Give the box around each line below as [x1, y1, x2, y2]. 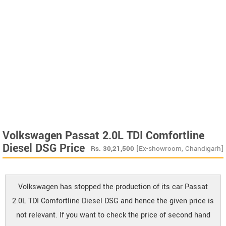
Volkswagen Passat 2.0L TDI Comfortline [3, 127, 204, 144]
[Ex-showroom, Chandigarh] [136, 143, 223, 153]
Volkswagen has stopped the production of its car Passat [18, 181, 208, 192]
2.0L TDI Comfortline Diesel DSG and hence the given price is [12, 195, 214, 206]
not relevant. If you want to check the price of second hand [16, 209, 210, 220]
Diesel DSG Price [3, 140, 85, 156]
